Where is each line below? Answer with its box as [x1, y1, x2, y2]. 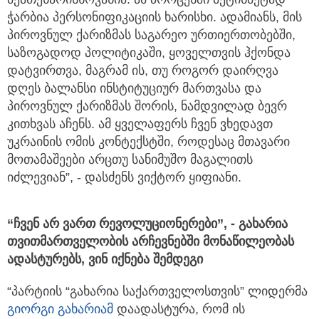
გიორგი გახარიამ [7, 302, 113, 317]
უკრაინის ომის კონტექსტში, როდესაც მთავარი [7, 135, 290, 150]
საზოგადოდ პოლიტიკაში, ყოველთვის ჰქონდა [7, 46, 291, 61]
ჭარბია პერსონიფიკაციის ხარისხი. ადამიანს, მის [7, 10, 302, 25]
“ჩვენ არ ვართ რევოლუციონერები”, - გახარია [7, 216, 288, 231]
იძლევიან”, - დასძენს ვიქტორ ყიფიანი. [7, 170, 241, 185]
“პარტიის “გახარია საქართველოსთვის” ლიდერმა [7, 284, 308, 299]
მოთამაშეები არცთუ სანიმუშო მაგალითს [7, 152, 253, 167]
